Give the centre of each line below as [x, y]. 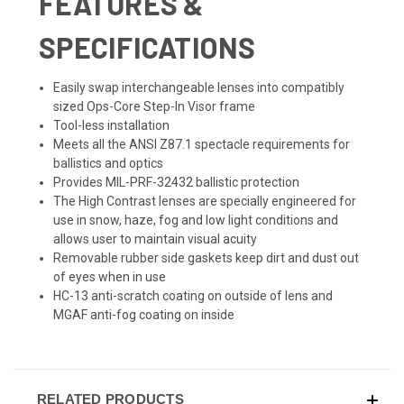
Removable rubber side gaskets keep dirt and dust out [207, 257]
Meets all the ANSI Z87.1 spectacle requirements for [202, 144]
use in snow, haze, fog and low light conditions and [196, 220]
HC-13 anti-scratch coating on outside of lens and [193, 295]
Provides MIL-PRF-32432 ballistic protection [177, 182]
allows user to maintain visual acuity [156, 239]
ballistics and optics [109, 163]
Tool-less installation [112, 125]
